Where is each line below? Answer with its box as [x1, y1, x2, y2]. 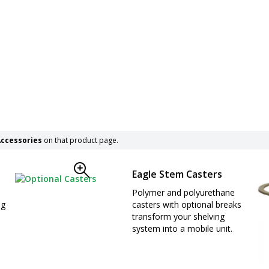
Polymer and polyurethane [131, 186, 235, 198]
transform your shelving [131, 210, 225, 222]
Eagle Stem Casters [131, 167, 222, 181]
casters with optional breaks [131, 198, 241, 210]
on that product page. [42, 134, 118, 145]
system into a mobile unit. [131, 222, 232, 234]
